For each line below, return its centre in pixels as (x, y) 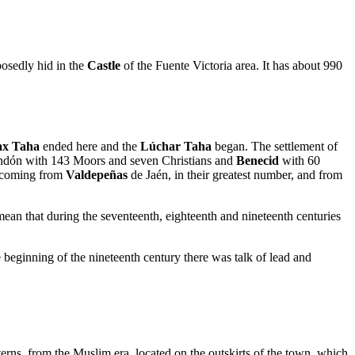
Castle (104, 65)
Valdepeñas (97, 175)
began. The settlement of (275, 147)
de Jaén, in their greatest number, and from (235, 175)
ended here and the (90, 147)
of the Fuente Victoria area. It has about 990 (231, 65)
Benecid (258, 161)
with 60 (300, 161)
